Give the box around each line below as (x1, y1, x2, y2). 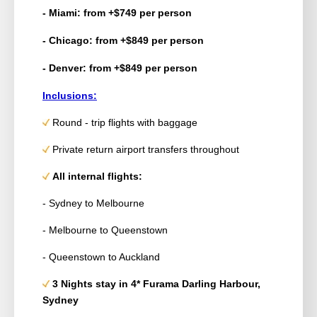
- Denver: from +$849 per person (42, 62, 197, 74)
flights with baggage (105, 116, 197, 128)
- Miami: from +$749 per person (42, 6, 192, 18)
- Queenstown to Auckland (42, 250, 160, 263)
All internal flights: (50, 170, 142, 182)
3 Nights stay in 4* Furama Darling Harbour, (50, 277, 260, 289)
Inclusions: (42, 89, 97, 101)
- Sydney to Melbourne (42, 197, 144, 209)
